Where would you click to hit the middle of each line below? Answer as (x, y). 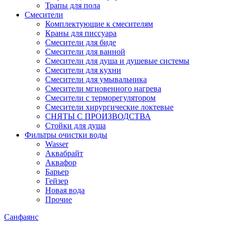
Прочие (59, 199)
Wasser (57, 144)
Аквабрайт (64, 153)
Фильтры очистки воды (66, 135)
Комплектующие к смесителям (99, 24)
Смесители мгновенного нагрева (103, 88)
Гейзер (57, 181)
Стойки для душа (75, 125)
